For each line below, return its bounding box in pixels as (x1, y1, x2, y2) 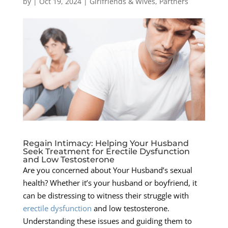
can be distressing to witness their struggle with (22, 190, 189, 201)
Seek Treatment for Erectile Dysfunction (22, 147, 190, 157)
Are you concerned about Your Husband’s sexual (22, 165, 192, 176)
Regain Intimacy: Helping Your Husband (22, 138, 189, 149)
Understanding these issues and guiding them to (22, 216, 192, 226)
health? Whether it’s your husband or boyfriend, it (22, 178, 197, 188)
